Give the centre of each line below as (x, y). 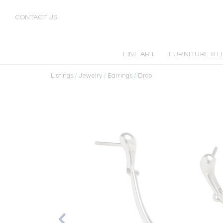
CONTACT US (36, 17)
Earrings (120, 76)
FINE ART (139, 54)
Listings (62, 76)
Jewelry (90, 76)
